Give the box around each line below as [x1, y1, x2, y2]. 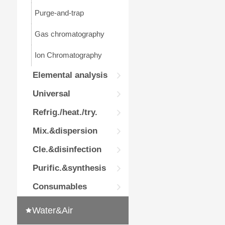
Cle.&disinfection [32, 145, 101, 154]
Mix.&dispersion [32, 126, 97, 136]
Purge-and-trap [34, 9, 84, 17]
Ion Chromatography [34, 51, 102, 59]
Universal [32, 89, 70, 98]
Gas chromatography [34, 30, 104, 38]
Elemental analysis [32, 70, 107, 80]
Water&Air [32, 205, 73, 215]
